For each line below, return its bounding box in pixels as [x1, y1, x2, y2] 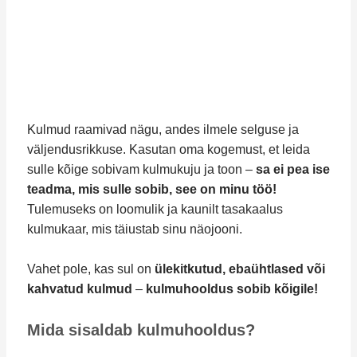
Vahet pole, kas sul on [26, 262, 155, 277]
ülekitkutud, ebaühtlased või [154, 262, 325, 277]
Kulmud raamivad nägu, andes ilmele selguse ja [26, 122, 299, 136]
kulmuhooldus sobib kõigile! [145, 282, 318, 296]
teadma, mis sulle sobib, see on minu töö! [26, 182, 277, 196]
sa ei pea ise [255, 162, 330, 176]
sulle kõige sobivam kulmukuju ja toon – [26, 162, 256, 176]
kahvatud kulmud [26, 282, 132, 296]
